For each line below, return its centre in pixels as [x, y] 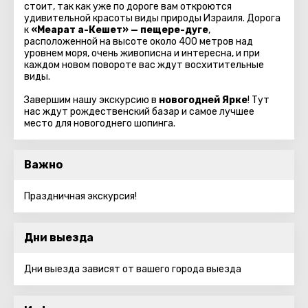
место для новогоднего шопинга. [100, 123]
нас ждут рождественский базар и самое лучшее [139, 112]
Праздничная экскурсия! [80, 196]
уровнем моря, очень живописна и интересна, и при [142, 53]
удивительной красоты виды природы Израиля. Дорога [152, 18]
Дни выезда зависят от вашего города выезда [133, 269]
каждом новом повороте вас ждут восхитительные [144, 65]
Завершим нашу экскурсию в [91, 100]
